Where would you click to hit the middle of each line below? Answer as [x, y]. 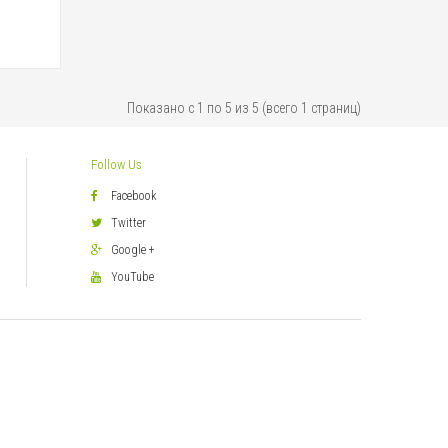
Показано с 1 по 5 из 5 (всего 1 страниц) [244, 108]
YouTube [132, 277]
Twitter [128, 223]
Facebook [134, 196]
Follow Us [116, 165]
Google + [133, 250]
